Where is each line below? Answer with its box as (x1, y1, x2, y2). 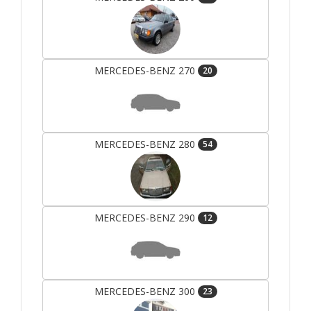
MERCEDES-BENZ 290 (94, 211, 198, 225)
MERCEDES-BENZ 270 (94, 64, 198, 78)
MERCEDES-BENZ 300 (94, 285, 198, 299)
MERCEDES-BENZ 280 (94, 137, 198, 151)
